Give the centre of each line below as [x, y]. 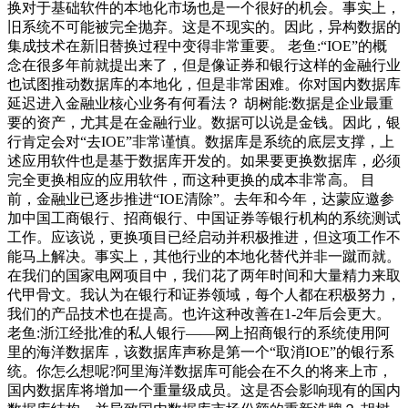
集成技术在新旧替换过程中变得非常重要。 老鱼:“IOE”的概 [197, 46]
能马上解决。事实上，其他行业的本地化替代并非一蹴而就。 [204, 256]
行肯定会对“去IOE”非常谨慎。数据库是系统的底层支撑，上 [201, 141]
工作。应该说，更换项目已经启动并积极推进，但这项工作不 [204, 237]
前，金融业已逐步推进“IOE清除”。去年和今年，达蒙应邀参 [201, 199]
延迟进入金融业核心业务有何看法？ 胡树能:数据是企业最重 [200, 103]
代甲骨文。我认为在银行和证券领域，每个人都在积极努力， [204, 294]
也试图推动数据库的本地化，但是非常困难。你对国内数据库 [204, 84]
